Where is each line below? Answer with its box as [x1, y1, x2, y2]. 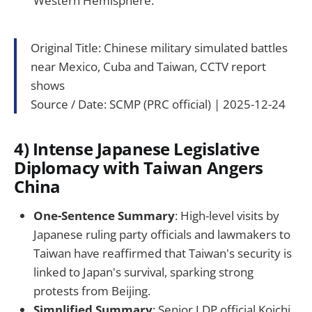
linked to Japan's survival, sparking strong [33, 263, 253, 280]
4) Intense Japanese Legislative [14, 138, 260, 161]
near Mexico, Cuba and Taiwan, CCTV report [31, 58, 266, 75]
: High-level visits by [175, 207, 279, 224]
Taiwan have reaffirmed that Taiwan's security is [33, 244, 292, 261]
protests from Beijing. [33, 282, 150, 299]
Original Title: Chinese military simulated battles [31, 40, 288, 56]
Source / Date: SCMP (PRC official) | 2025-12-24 [31, 96, 286, 113]
